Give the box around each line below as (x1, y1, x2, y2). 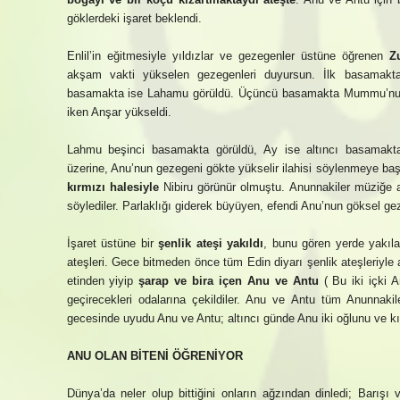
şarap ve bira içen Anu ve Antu (138, 274, 319, 287)
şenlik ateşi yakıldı (158, 237, 263, 250)
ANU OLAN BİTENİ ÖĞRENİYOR (66, 349, 243, 362)
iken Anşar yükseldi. (66, 105, 171, 119)
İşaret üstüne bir (66, 237, 158, 250)
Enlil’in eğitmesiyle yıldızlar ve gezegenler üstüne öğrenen (66, 49, 389, 62)
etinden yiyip (66, 274, 139, 287)
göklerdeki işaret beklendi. (66, 12, 202, 25)
